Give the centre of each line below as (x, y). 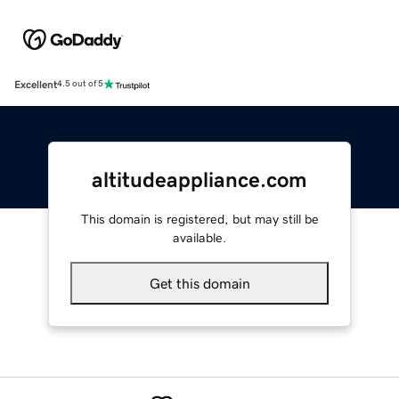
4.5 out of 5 (80, 84)
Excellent (36, 84)
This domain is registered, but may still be (199, 219)
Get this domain (199, 283)
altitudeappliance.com (199, 179)
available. (199, 237)
